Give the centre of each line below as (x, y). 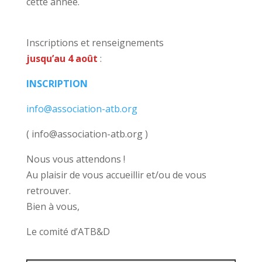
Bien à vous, (53, 207)
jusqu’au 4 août (62, 59)
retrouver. (48, 191)
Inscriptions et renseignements (95, 43)
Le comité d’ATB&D (68, 232)
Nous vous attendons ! (75, 159)
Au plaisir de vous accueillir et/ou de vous (116, 175)
